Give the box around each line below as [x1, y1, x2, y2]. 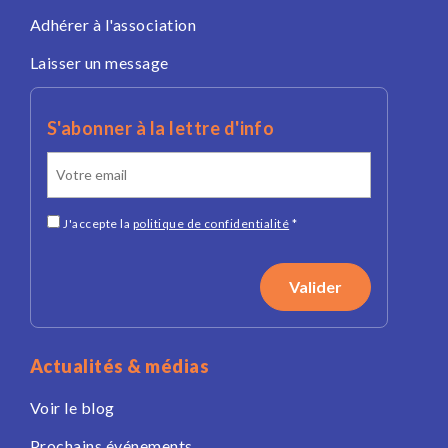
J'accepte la [63, 216, 133, 231]
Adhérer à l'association [30, 15, 197, 34]
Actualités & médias [30, 355, 210, 377]
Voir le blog [30, 398, 115, 417]
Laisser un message [30, 53, 169, 72]
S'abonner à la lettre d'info [47, 117, 275, 139]
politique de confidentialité [132, 216, 290, 231]
